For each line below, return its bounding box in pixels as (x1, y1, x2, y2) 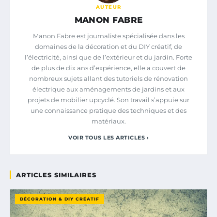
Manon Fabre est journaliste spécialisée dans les (32, 32, 185, 40)
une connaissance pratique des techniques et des (31, 107, 186, 115)
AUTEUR (95, 4, 122, 11)
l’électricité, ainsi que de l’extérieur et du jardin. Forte (25, 53, 192, 62)
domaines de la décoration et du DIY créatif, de (35, 43, 182, 51)
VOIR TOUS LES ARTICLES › (68, 134, 149, 141)
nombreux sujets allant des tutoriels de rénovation (29, 75, 188, 83)
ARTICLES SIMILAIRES (16, 171, 96, 179)
